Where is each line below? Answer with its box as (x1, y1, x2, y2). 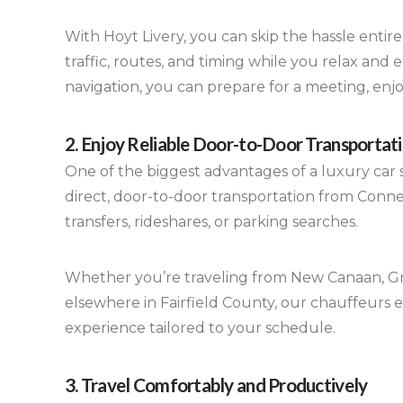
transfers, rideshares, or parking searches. (65, 212, 358, 230)
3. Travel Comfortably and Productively (65, 372, 368, 396)
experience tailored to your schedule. (65, 319, 336, 337)
